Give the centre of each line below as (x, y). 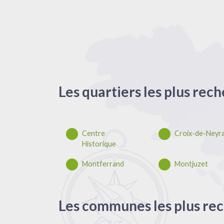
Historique (99, 144)
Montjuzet (191, 164)
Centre (93, 133)
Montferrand (103, 164)
